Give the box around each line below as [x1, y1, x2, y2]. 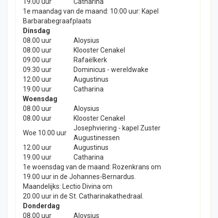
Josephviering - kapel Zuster [73, 124, 161, 132]
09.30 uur [23, 66, 52, 74]
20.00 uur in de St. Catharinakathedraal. [23, 192, 144, 200]
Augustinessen [73, 134, 120, 142]
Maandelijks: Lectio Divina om [23, 182, 112, 191]
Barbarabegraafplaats [23, 17, 91, 25]
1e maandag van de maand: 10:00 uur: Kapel [23, 7, 159, 16]
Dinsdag [23, 27, 50, 35]
